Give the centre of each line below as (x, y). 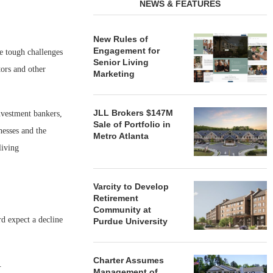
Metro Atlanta (121, 136)
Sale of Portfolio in (132, 124)
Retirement (116, 198)
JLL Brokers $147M (133, 113)
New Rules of (121, 39)
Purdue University (132, 221)
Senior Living (121, 62)
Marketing (114, 74)
